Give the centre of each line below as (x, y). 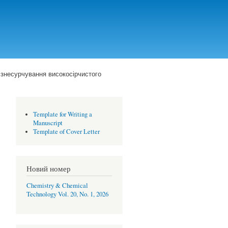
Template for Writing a (62, 114)
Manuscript (48, 123)
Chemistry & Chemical (57, 185)
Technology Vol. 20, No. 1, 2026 (67, 194)
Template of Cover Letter (66, 131)
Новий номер (49, 168)
